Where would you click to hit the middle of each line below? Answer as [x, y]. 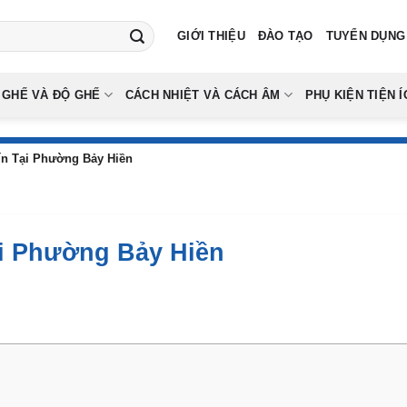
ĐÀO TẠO [285, 36]
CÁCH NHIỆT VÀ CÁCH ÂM [203, 95]
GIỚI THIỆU [211, 36]
